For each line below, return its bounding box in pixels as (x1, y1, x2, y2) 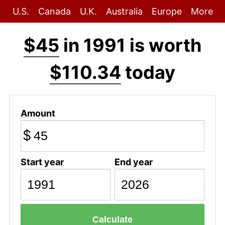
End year (114, 156, 153, 167)
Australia (105, 6, 143, 17)
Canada (38, 6, 71, 17)
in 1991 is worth (59, 34, 201, 56)
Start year (20, 156, 64, 167)
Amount (20, 107, 55, 119)
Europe (151, 6, 182, 17)
